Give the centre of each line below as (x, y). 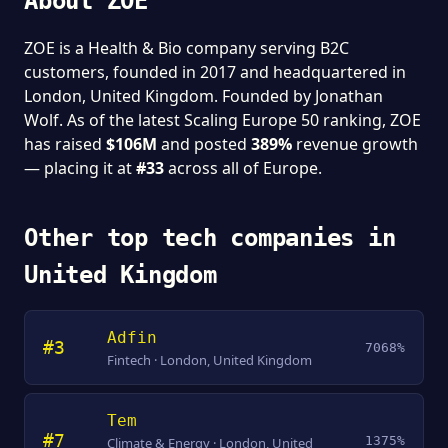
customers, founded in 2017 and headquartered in (215, 72)
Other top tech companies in (210, 238)
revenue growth (355, 144)
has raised (65, 144)
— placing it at (80, 168)
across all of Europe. (243, 168)
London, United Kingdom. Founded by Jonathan (203, 96)
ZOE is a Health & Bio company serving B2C (186, 48)
